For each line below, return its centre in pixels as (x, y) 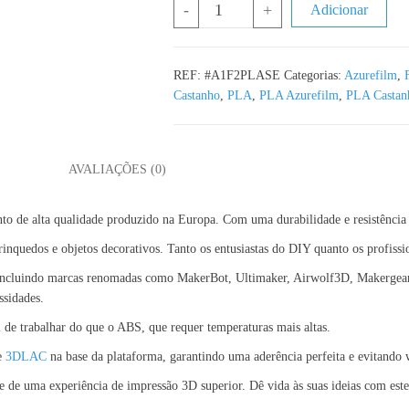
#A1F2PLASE (242, 75)
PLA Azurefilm (299, 95)
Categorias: (314, 75)
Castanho (196, 95)
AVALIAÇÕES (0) (117, 169)
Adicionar (339, 10)
